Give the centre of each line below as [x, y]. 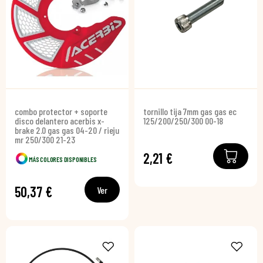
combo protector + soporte [61, 111]
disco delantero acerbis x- [60, 121]
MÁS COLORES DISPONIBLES [63, 159]
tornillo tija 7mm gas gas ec [190, 111]
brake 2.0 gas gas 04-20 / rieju [67, 130]
